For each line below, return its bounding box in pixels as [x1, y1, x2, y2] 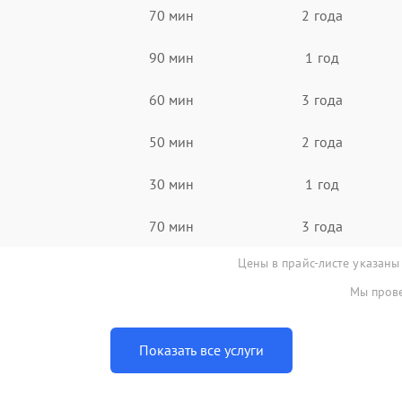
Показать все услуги [138, 341, 264, 359]
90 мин [148, 48, 195, 66]
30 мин [148, 174, 195, 193]
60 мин [148, 90, 195, 109]
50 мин [148, 132, 195, 151]
